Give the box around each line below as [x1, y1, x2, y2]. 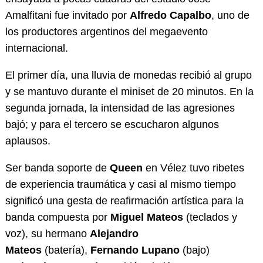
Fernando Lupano [90, 244, 180, 256]
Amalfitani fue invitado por [5, 9, 130, 21]
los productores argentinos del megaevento [5, 25, 208, 38]
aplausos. [5, 134, 50, 147]
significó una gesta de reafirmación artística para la [5, 194, 244, 207]
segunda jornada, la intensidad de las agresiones [5, 102, 235, 114]
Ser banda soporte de [5, 161, 110, 174]
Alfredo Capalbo [129, 9, 211, 21]
